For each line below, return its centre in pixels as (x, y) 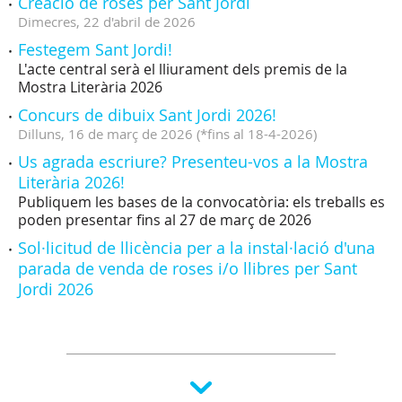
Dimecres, (49, 22)
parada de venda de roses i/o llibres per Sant (188, 269)
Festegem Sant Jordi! (95, 50)
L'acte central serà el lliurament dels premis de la (183, 70)
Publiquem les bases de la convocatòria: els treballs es (201, 202)
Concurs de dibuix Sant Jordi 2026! (147, 115)
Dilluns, (41, 134)
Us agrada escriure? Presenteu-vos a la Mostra (193, 162)
